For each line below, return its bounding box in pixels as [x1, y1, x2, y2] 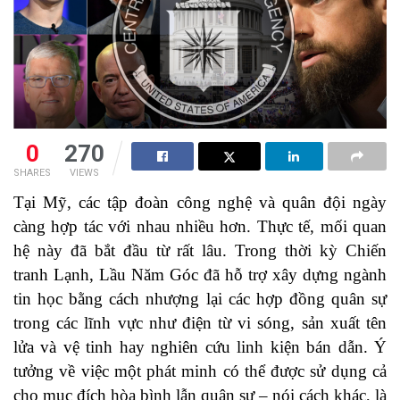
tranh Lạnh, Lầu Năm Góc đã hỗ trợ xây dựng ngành [13, 265, 387, 285]
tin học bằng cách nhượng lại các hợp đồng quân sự [13, 289, 387, 309]
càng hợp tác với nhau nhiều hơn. [13, 217, 257, 237]
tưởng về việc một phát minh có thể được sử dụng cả [13, 362, 387, 381]
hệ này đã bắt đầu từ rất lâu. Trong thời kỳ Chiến [13, 241, 387, 261]
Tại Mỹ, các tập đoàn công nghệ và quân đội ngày [13, 193, 387, 212]
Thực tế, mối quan [256, 217, 387, 237]
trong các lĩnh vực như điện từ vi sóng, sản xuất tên [13, 313, 387, 333]
